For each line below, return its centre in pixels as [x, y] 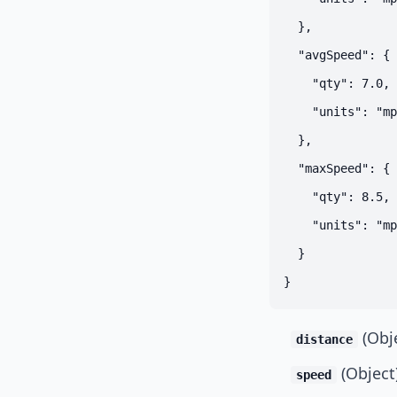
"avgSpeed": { [337, 55]
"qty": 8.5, [337, 197]
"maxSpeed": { [337, 168]
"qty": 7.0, [337, 83]
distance [324, 339]
